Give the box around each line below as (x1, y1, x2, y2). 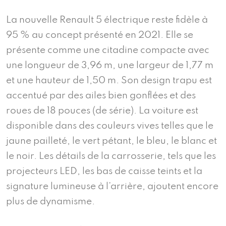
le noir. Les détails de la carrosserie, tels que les (6, 151, 216, 161)
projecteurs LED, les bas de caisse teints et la (6, 166, 202, 176)
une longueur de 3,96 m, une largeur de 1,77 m (6, 61, 213, 70)
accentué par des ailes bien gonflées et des (6, 91, 196, 100)
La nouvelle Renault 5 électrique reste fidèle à (6, 15, 208, 25)
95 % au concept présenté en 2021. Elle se (6, 30, 193, 40)
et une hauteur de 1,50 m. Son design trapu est (6, 76, 212, 85)
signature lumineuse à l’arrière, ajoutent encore (6, 182, 218, 191)
